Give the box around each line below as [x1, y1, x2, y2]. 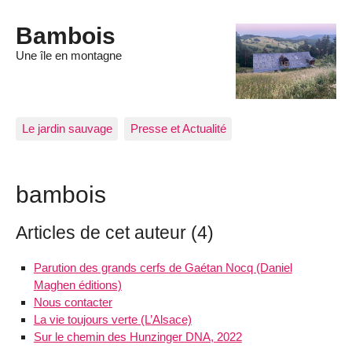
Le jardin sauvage [21, 121, 112, 135]
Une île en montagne [16, 49, 122, 63]
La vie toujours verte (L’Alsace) [33, 312, 192, 326]
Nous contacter [33, 295, 112, 309]
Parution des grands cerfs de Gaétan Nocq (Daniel [33, 260, 292, 274]
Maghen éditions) [33, 277, 122, 291]
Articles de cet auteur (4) [16, 222, 214, 243]
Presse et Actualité [130, 121, 226, 135]
